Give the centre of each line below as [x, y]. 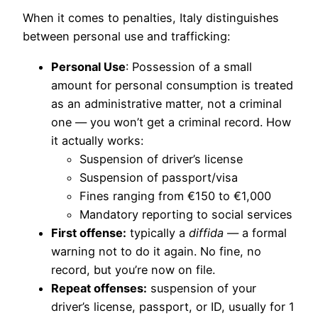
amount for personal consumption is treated [172, 85]
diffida [206, 232]
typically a [158, 232]
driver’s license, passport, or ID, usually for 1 [173, 306]
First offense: [89, 232]
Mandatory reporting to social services [186, 214]
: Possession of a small [189, 66]
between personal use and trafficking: [126, 37]
